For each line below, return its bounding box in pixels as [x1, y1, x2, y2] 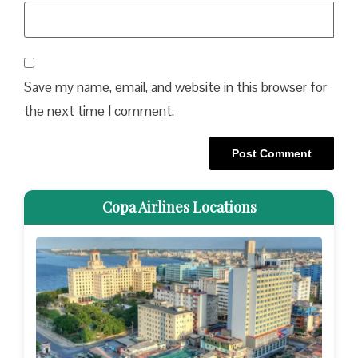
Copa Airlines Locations [101, 197, 257, 217]
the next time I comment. [24, 101, 174, 120]
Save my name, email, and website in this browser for [24, 78, 327, 96]
